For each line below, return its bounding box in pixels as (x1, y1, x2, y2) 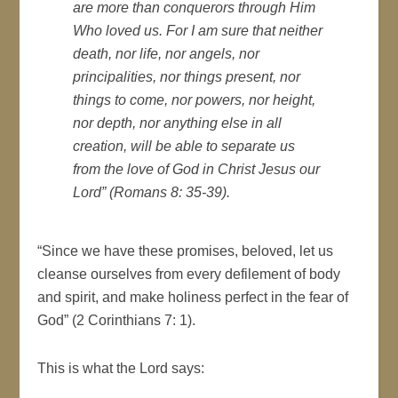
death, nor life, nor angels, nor (73, 45, 260, 61)
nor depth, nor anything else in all (73, 115, 283, 131)
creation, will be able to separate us (73, 138, 296, 154)
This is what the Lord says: (37, 360, 205, 376)
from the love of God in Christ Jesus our (73, 161, 321, 177)
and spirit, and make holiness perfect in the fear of (37, 289, 349, 305)
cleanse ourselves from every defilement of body (37, 266, 341, 282)
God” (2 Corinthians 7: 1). (37, 312, 196, 328)
